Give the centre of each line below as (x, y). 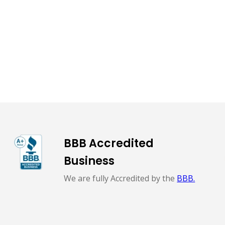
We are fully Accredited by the (121, 178)
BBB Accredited (109, 143)
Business (89, 161)
